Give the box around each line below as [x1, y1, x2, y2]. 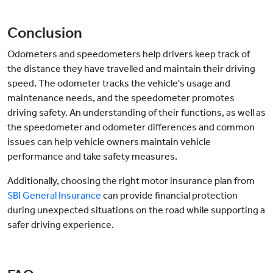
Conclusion [7, 24, 82, 43]
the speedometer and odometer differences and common [7, 121, 255, 133]
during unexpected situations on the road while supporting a [7, 204, 265, 216]
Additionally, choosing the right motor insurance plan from [7, 175, 255, 187]
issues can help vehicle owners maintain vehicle [7, 136, 211, 148]
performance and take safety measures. [7, 151, 179, 163]
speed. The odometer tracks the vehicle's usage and [7, 77, 230, 90]
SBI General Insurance [7, 190, 101, 202]
